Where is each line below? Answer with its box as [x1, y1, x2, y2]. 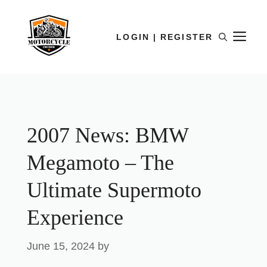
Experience [27, 206, 123, 229]
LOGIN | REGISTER [116, 32, 213, 42]
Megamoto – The [27, 151, 174, 175]
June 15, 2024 [27, 240, 95, 252]
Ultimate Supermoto [27, 178, 201, 202]
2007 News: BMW [27, 123, 188, 147]
